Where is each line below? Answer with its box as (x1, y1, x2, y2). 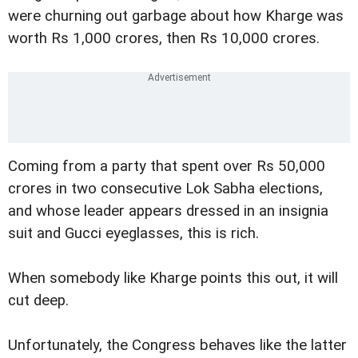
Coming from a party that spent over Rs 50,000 (8, 157, 325, 176)
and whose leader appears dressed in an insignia (8, 202, 328, 221)
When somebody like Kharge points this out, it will (8, 269, 338, 288)
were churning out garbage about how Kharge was (8, 7, 344, 26)
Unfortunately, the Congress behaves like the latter (8, 336, 347, 355)
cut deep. (8, 292, 69, 310)
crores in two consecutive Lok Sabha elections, (8, 180, 323, 198)
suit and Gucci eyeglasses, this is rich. (8, 225, 259, 243)
